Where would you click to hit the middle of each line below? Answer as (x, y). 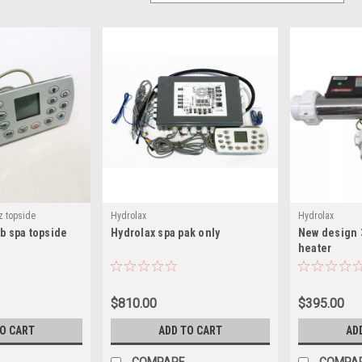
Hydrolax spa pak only (166, 232)
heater (315, 248)
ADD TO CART (190, 330)
